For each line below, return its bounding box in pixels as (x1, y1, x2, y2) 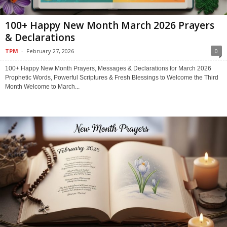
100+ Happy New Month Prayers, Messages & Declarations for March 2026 (5, 64, 211, 72)
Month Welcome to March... (5, 83, 80, 90)
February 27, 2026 (26, 47, 74, 55)
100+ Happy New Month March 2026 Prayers (5, 18, 214, 32)
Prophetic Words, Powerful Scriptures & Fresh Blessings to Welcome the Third (5, 73, 218, 81)
